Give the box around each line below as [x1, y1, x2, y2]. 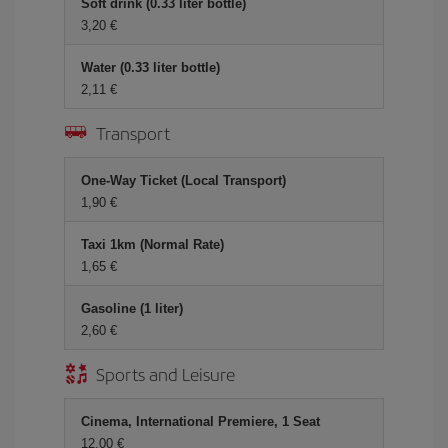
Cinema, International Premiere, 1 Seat [81, 414, 320, 429]
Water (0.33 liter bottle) [81, 60, 220, 75]
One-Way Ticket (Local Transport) [81, 173, 286, 188]
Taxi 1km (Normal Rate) [81, 237, 224, 252]
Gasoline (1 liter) [81, 301, 183, 316]
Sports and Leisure [96, 361, 235, 386]
